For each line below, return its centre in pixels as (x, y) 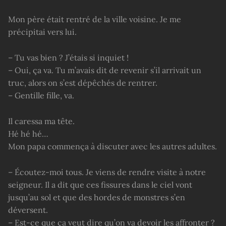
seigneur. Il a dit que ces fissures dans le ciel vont (100, 184)
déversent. (28, 210)
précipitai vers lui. (42, 32)
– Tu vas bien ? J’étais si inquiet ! (68, 57)
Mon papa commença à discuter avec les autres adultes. (112, 146)
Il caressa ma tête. (41, 121)
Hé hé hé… (28, 133)
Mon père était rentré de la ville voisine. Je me (95, 19)
